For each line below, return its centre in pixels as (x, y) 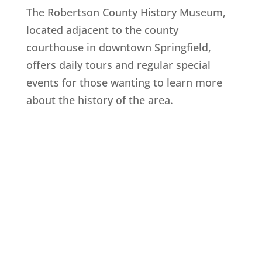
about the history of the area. (99, 100)
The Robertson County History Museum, (126, 12)
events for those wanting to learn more (124, 82)
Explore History (81, 140)
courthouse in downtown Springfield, (118, 47)
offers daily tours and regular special (118, 65)
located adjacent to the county (102, 30)
